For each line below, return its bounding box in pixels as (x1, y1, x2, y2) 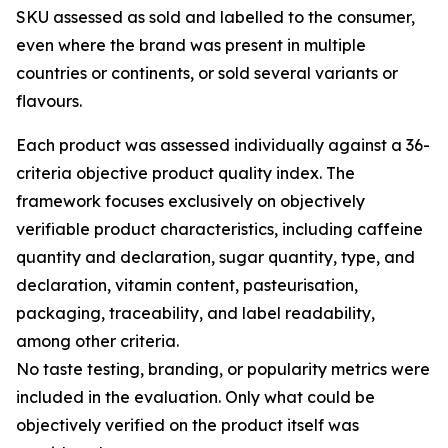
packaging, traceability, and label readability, (16, 303, 375, 323)
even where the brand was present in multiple (16, 35, 366, 55)
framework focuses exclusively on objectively (16, 191, 365, 211)
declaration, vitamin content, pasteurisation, (16, 275, 358, 295)
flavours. (16, 91, 82, 111)
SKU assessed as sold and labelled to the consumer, (16, 7, 415, 27)
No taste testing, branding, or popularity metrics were (16, 359, 430, 379)
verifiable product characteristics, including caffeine (16, 219, 423, 239)
